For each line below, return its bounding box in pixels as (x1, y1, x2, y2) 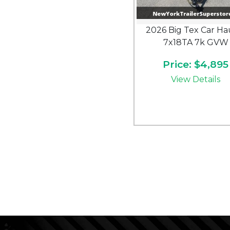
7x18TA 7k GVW (163, 37, 228, 47)
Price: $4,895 (163, 58, 228, 70)
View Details (171, 74, 220, 84)
